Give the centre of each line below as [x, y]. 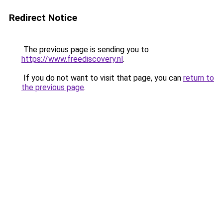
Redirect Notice [43, 18]
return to [199, 78]
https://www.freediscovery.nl [72, 59]
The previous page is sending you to [85, 50]
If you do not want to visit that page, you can [102, 78]
